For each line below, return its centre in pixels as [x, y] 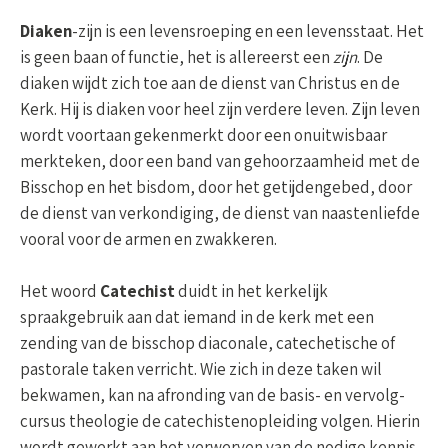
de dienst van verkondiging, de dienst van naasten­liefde [220, 213]
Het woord [60, 291]
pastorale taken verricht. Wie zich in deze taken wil [201, 369]
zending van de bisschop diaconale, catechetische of [207, 343]
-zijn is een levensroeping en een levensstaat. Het [248, 31]
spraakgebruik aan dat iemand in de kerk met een [197, 317]
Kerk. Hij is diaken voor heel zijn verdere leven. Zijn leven [220, 109]
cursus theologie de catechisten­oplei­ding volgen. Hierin [220, 421]
